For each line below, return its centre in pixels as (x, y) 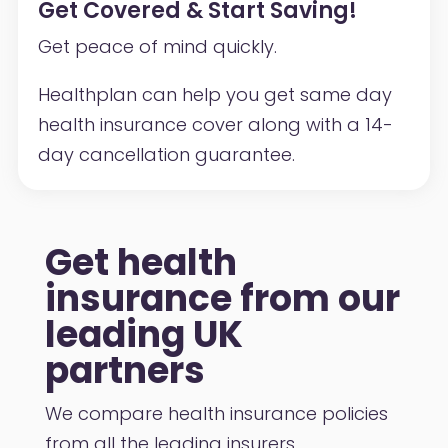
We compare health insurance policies (216, 413)
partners (124, 370)
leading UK (143, 334)
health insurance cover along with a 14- (215, 124)
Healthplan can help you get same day (214, 94)
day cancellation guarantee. (166, 154)
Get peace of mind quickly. (157, 46)
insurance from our (222, 298)
